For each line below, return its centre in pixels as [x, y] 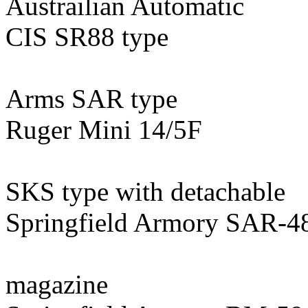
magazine [57, 284]
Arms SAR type [91, 99]
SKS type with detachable [145, 191]
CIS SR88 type [87, 37]
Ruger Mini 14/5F [104, 130]
